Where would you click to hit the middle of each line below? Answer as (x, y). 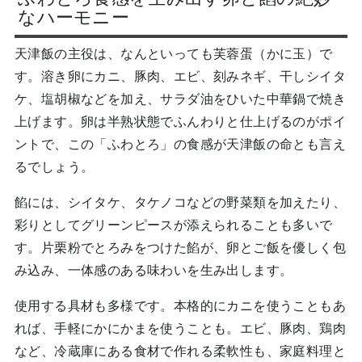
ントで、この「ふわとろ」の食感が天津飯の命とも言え (180, 144)
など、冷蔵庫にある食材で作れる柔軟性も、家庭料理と (180, 351)
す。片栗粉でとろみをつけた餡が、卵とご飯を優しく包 (180, 248)
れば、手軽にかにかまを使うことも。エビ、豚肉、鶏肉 (180, 328)
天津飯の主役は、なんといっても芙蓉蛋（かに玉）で (173, 54)
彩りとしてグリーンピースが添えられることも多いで (173, 225)
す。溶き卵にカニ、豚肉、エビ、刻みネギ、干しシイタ (180, 76)
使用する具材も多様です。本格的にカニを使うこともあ (180, 306)
